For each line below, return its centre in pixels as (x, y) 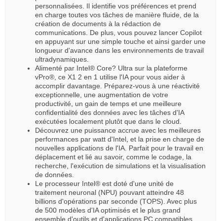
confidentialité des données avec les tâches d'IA (110, 112)
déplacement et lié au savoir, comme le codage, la (113, 157)
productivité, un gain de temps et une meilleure (108, 103)
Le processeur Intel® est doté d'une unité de (104, 183)
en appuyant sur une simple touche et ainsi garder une (120, 41)
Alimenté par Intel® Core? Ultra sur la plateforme (111, 68)
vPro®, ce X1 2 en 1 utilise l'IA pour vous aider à (110, 77)
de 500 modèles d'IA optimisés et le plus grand (108, 210)
